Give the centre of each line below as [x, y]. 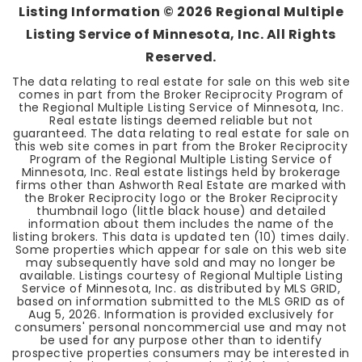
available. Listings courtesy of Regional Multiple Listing [181, 276]
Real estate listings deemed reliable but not [181, 120]
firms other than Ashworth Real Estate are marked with [181, 185]
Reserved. [181, 57]
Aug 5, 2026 [63, 314]
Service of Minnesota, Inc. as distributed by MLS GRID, [181, 288]
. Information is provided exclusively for [215, 314]
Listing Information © [98, 12]
